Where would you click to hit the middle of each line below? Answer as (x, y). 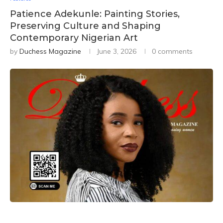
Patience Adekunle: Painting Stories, (95, 14)
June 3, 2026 (116, 52)
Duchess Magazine (50, 52)
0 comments (172, 52)
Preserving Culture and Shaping (85, 26)
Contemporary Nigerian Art (74, 38)
